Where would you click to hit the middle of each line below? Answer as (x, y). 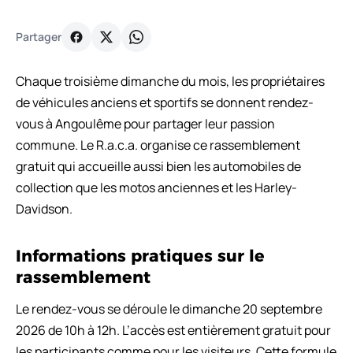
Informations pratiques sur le (140, 255)
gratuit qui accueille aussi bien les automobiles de (158, 166)
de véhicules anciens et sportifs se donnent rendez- (165, 102)
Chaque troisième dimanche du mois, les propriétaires (170, 81)
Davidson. (44, 208)
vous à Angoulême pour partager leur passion (145, 123)
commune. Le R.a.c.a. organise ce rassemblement (158, 145)
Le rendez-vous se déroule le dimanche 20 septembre (169, 308)
